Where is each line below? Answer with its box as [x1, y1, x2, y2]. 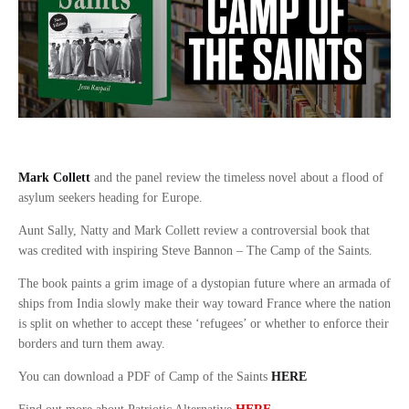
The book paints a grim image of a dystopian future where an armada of [18, 276, 391, 290]
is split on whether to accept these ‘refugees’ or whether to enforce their [18, 316, 389, 330]
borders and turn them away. [18, 336, 165, 351]
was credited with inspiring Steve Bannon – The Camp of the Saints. [18, 243, 372, 257]
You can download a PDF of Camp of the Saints [18, 369, 271, 383]
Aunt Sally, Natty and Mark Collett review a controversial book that [18, 223, 370, 237]
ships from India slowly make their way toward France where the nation [18, 296, 391, 310]
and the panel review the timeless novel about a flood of [90, 170, 383, 184]
